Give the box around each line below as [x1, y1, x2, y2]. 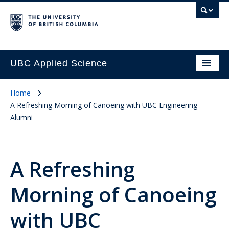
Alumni [10, 112, 33, 122]
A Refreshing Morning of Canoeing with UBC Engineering [10, 100, 197, 110]
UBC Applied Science [10, 58, 107, 68]
